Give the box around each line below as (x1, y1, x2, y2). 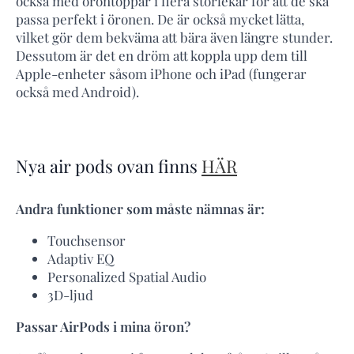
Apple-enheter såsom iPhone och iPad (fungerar (16, 65, 307, 83)
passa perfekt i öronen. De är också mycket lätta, (16, 10, 304, 28)
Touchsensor (47, 231, 126, 249)
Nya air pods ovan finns (16, 154, 201, 179)
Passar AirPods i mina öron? (16, 317, 190, 335)
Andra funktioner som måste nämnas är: (16, 199, 265, 217)
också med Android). (16, 83, 139, 101)
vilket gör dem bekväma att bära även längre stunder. (16, 28, 333, 47)
